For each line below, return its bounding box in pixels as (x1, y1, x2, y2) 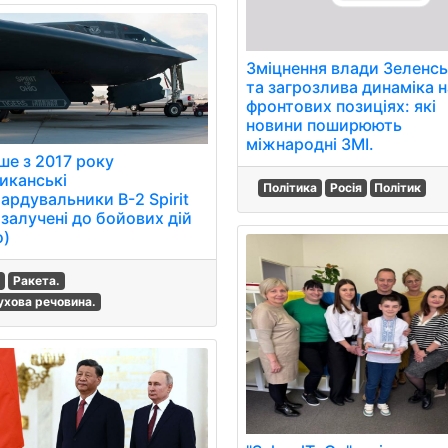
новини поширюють (246, 115, 403, 136)
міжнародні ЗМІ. (246, 134, 375, 155)
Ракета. (13, 272, 61, 288)
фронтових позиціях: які (246, 96, 437, 117)
